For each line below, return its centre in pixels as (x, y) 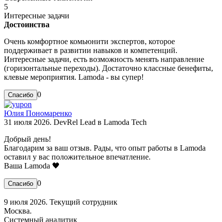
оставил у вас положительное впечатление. (77, 157)
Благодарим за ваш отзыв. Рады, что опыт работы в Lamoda (105, 148)
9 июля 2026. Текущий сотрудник (61, 202)
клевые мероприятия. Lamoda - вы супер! (74, 77)
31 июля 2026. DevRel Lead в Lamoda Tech (75, 122)
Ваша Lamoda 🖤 (32, 166)
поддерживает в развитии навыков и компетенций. (91, 50)
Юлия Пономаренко (38, 113)
